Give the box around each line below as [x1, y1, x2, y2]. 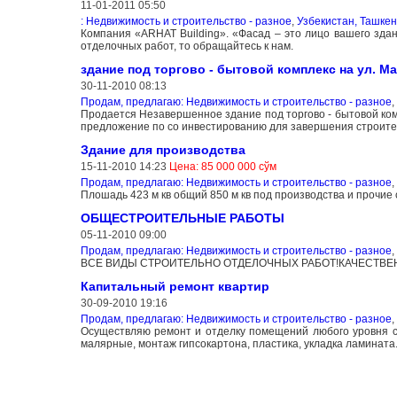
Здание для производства [80, 143, 245, 158]
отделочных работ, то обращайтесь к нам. [80, 40, 293, 53]
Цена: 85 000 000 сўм [168, 160, 276, 174]
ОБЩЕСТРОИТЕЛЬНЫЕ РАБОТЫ [80, 211, 284, 226]
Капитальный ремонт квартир [80, 279, 269, 294]
